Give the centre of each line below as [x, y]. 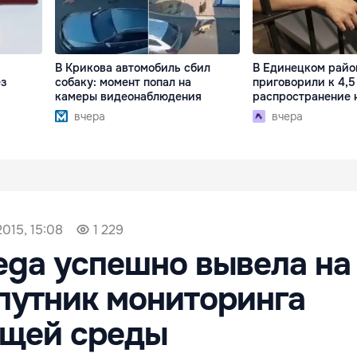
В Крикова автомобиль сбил [133, 68]
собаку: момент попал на [124, 82]
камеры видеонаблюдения [129, 97]
